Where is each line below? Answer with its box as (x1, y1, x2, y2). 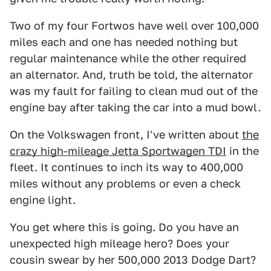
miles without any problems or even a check (10, 177, 241, 191)
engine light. (10, 194, 76, 207)
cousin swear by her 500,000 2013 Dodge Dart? (10, 253, 256, 267)
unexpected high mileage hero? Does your (10, 237, 229, 250)
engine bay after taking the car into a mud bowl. (10, 101, 261, 114)
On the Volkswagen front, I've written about (10, 128, 242, 142)
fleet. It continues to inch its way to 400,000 (10, 161, 243, 174)
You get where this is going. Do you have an (10, 221, 239, 234)
